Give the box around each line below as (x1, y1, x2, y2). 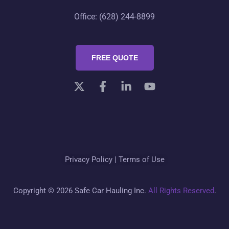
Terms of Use (118, 154, 165, 164)
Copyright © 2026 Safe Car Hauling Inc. (13, 186, 148, 195)
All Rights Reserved (148, 186, 214, 195)
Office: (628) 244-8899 (74, 11, 155, 21)
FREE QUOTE (91, 53, 138, 62)
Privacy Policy (64, 154, 112, 164)
